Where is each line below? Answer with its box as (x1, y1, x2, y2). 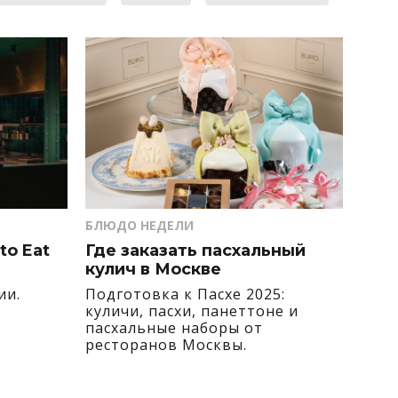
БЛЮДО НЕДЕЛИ (85, 216, 194, 234)
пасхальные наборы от (85, 317, 263, 338)
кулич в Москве (85, 259, 221, 279)
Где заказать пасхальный (85, 240, 306, 260)
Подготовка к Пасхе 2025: (85, 283, 285, 304)
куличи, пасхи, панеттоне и (85, 300, 298, 321)
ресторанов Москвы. (85, 334, 247, 354)
